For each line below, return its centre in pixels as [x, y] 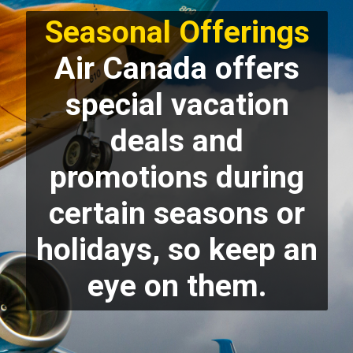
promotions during [177, 177]
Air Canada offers [177, 68]
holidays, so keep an [177, 249]
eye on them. [177, 286]
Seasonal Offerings [177, 32]
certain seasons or [177, 213]
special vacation [177, 104]
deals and [177, 141]
